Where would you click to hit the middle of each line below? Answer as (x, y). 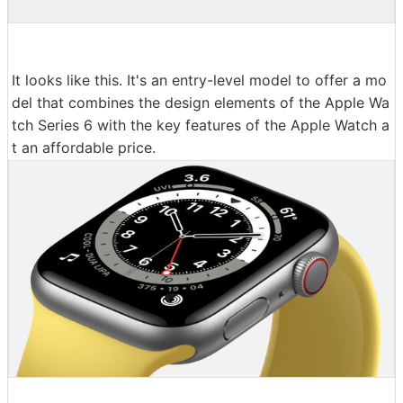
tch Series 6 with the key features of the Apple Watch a (201, 125)
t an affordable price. (84, 147)
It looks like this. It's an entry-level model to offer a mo (199, 80)
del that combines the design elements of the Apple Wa (201, 102)
